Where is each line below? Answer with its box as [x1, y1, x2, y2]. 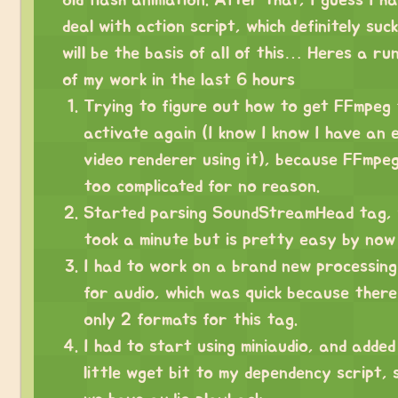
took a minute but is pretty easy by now [84, 230, 395, 249]
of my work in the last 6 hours [62, 70, 295, 89]
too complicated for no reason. [84, 177, 320, 195]
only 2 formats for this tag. [84, 310, 298, 329]
